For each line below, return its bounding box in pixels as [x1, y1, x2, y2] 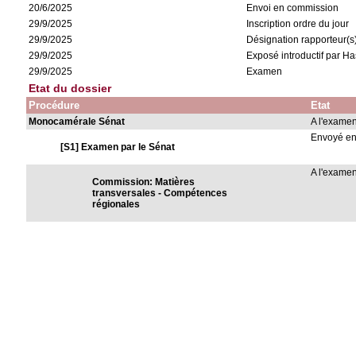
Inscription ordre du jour [246, 18, 350, 29]
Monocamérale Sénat [29, 116, 126, 127]
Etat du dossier [29, 82, 112, 95]
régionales [92, 199, 141, 210]
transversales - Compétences [92, 188, 228, 199]
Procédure [29, 99, 80, 111]
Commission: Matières [92, 176, 195, 188]
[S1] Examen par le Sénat [60, 141, 176, 153]
